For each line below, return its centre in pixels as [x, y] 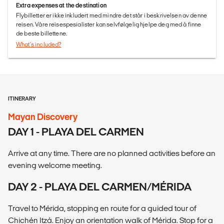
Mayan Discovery [43, 116]
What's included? [39, 44]
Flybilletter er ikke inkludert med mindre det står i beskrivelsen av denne [112, 15]
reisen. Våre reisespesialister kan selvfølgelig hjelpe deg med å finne [109, 24]
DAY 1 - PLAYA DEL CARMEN [76, 131]
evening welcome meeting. [55, 165]
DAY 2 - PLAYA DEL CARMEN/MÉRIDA [100, 186]
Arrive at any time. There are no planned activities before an [112, 153]
